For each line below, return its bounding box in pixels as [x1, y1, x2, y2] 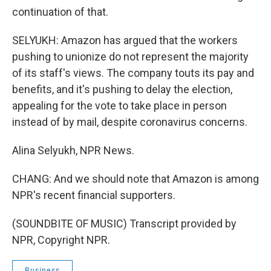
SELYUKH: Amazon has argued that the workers [12, 34, 238, 47]
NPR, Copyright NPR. [12, 233, 110, 246]
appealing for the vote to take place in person [12, 99, 227, 112]
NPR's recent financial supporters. [12, 189, 175, 201]
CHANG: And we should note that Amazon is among [12, 172, 259, 185]
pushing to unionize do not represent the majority [12, 50, 249, 63]
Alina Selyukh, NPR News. [12, 144, 134, 157]
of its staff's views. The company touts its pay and [12, 67, 254, 79]
